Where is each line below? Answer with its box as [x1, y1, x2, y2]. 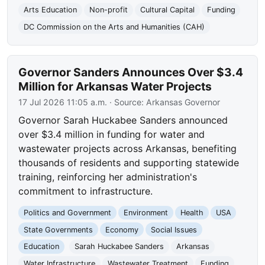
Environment [123, 208, 168, 217]
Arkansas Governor [146, 96, 221, 107]
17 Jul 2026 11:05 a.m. [18, 96, 108, 107]
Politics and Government [24, 208, 112, 217]
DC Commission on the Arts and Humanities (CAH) [24, 22, 205, 32]
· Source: [107, 96, 147, 107]
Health [180, 208, 203, 217]
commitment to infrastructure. [18, 185, 153, 197]
